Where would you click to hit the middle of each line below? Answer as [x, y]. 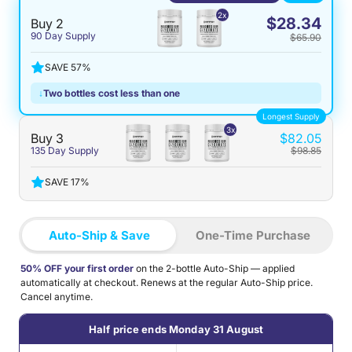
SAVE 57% [68, 67]
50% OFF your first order [77, 268]
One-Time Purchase [253, 235]
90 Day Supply [63, 36]
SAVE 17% [67, 182]
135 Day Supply [65, 150]
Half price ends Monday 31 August [176, 329]
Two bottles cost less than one [112, 93]
